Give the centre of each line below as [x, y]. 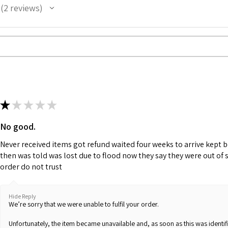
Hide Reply [22, 196]
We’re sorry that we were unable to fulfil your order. [84, 204]
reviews [24, 8]
